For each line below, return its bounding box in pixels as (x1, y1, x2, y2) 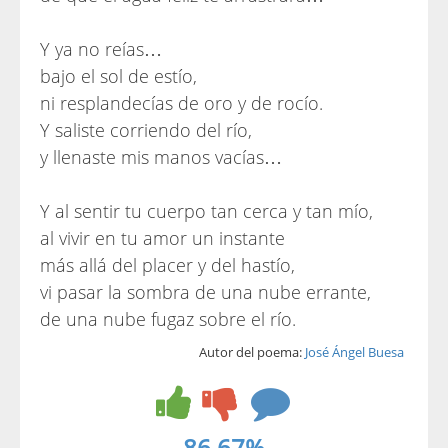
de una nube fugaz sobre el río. (40, 307, 296, 331)
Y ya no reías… (40, 37, 162, 61)
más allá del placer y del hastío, (40, 253, 295, 277)
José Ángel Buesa (305, 343, 404, 361)
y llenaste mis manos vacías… (40, 145, 282, 169)
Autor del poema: (199, 343, 305, 361)
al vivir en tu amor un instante (40, 226, 285, 250)
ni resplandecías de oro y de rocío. (40, 91, 323, 115)
